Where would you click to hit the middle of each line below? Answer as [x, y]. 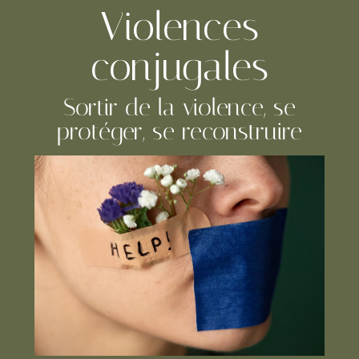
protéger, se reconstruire [179, 131]
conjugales [179, 67]
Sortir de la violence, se [179, 107]
